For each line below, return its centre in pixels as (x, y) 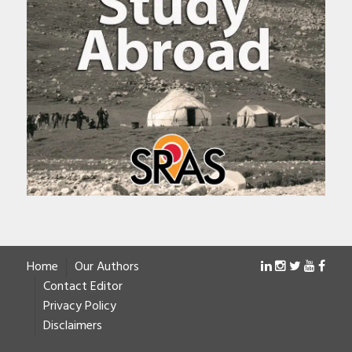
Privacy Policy (79, 307)
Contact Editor (82, 287)
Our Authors (106, 268)
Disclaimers (72, 326)
